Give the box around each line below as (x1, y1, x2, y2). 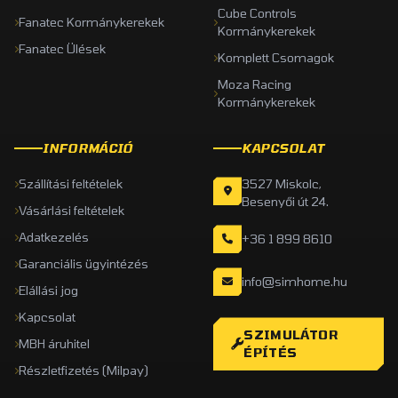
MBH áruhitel (19, 336, 90, 352)
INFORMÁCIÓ (43, 140, 133, 156)
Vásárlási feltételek (19, 203, 124, 219)
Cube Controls (218, 5, 297, 21)
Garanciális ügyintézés (19, 256, 148, 272)
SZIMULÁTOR (243, 327, 338, 343)
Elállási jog (19, 283, 78, 298)
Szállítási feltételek (19, 176, 123, 192)
